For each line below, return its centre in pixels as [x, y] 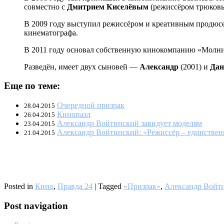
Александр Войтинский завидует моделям [129, 123]
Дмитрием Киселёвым [108, 6]
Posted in [19, 186]
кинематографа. [51, 32]
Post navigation [36, 205]
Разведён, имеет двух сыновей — [82, 66]
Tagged [111, 186]
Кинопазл [74, 114]
